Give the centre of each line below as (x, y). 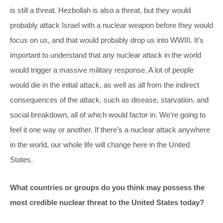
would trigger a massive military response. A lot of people (102, 70)
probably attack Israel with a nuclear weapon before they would (111, 25)
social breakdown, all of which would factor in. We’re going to (108, 114)
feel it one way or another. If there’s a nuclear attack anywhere (110, 129)
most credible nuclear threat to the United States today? (107, 202)
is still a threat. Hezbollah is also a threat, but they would (100, 10)
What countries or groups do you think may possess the (107, 187)
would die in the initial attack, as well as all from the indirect (105, 85)
